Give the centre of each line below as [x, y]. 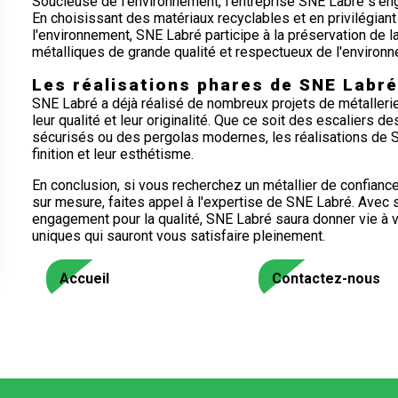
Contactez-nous [326, 278]
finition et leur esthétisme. [112, 154]
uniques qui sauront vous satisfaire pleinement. [178, 235]
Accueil [84, 278]
